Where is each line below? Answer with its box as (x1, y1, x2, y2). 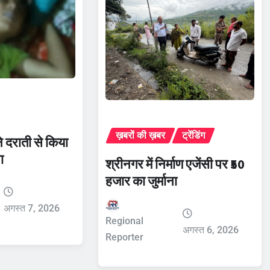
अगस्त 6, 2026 (183, 224, 239, 236)
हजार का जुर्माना (105, 172, 177, 189)
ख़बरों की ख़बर (115, 130, 165, 141)
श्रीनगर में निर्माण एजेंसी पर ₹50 (105, 155, 245, 172)
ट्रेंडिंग (181, 130, 205, 141)
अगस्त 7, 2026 (4, 202, 60, 214)
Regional (105, 215, 143, 227)
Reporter (105, 231, 143, 243)
